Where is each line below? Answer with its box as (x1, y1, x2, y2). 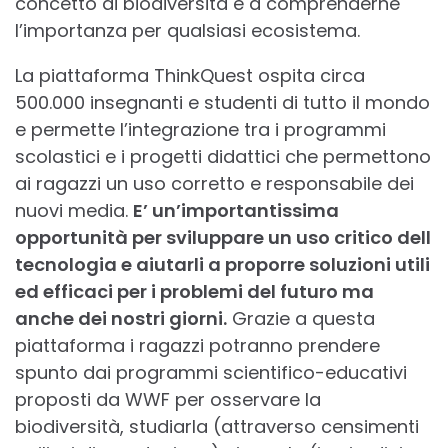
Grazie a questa (227, 306, 375, 332)
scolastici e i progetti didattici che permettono (15, 144, 431, 170)
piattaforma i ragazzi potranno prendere (15, 333, 380, 359)
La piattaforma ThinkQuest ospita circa (15, 63, 365, 89)
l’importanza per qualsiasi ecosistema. (15, 18, 360, 44)
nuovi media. (15, 198, 133, 224)
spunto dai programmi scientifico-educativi (15, 360, 407, 386)
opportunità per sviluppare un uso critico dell (15, 225, 431, 251)
